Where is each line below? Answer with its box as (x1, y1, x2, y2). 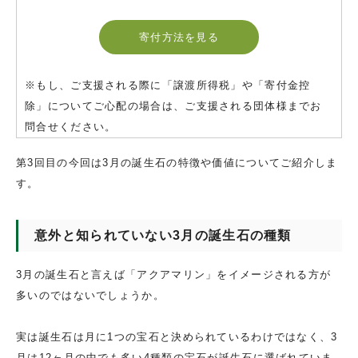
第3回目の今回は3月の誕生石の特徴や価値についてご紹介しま (16, 156, 338, 169)
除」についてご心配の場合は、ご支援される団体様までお (25, 99, 322, 112)
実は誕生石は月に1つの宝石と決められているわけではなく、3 (16, 330, 338, 343)
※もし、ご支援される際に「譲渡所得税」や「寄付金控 (25, 78, 311, 91)
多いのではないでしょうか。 (16, 288, 165, 301)
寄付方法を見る (138, 30, 220, 43)
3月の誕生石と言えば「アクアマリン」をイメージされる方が (16, 268, 332, 280)
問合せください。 (25, 120, 117, 133)
